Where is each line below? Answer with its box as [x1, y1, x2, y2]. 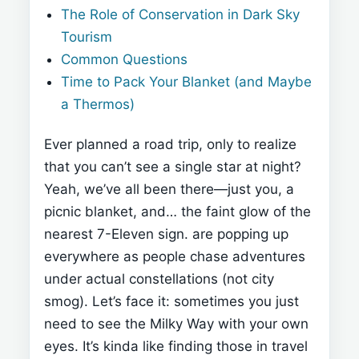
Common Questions [61, 51, 188, 68]
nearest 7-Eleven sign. [44, 225, 192, 242]
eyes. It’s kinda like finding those [44, 337, 256, 354]
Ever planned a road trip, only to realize [44, 135, 296, 152]
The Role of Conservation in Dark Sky [61, 6, 301, 23]
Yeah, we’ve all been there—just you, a [44, 180, 294, 197]
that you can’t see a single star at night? [44, 158, 301, 175]
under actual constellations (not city [44, 270, 274, 287]
